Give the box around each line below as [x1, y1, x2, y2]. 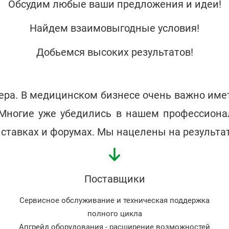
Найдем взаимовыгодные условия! [30, 22, 199, 35]
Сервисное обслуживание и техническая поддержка [19, 196, 210, 205]
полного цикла [87, 209, 142, 219]
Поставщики [84, 173, 145, 186]
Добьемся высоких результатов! [36, 46, 193, 59]
